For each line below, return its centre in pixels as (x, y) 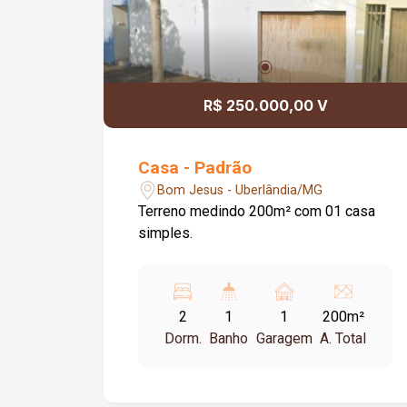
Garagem (284, 338)
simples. (166, 233)
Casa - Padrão (195, 168)
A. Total (343, 338)
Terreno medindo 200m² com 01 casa (257, 211)
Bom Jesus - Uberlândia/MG (240, 190)
